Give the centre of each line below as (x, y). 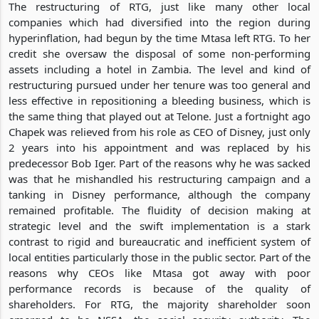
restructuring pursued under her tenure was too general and (159, 84)
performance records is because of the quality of (159, 288)
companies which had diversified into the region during (159, 22)
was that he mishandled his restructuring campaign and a (159, 178)
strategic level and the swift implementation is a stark (159, 225)
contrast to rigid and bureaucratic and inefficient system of (159, 241)
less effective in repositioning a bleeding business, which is (159, 100)
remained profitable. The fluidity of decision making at (159, 210)
